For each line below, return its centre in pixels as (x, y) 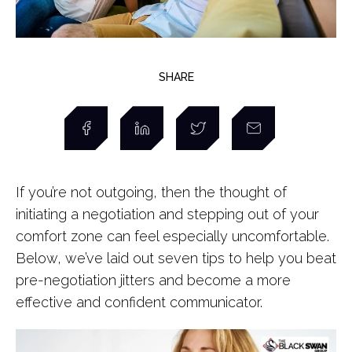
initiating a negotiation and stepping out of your (167, 214)
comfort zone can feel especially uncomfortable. (172, 236)
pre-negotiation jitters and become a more (153, 280)
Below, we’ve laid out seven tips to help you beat (176, 258)
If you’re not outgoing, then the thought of (151, 192)
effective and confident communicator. (139, 302)
